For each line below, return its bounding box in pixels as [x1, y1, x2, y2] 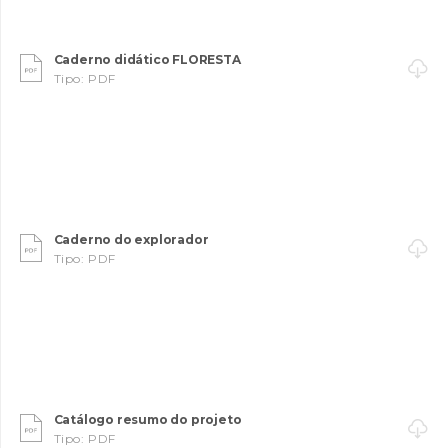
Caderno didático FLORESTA [53, 51, 241, 67]
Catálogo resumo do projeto [53, 411, 242, 427]
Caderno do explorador [53, 231, 209, 247]
